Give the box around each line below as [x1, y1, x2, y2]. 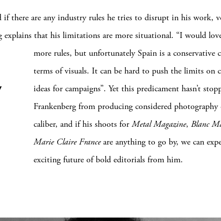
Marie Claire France [34, 136, 101, 147]
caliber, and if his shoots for [34, 118, 132, 130]
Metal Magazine [132, 118, 186, 130]
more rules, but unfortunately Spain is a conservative [34, 47, 218, 59]
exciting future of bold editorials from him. [34, 154, 183, 165]
